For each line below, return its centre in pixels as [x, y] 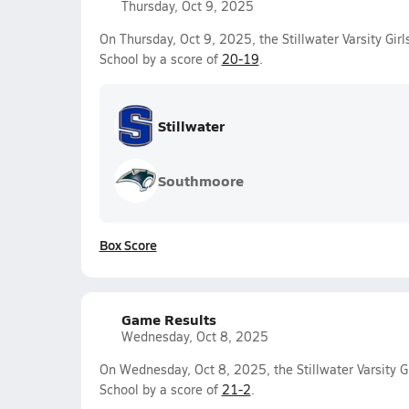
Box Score [128, 245]
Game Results [168, 319]
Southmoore [200, 180]
